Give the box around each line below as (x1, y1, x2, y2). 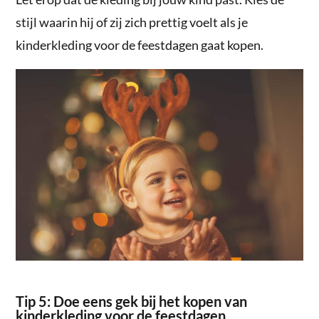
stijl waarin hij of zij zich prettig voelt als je (16, 14, 249, 31)
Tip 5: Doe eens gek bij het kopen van (16, 292, 248, 310)
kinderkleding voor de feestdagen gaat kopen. (16, 37, 264, 53)
